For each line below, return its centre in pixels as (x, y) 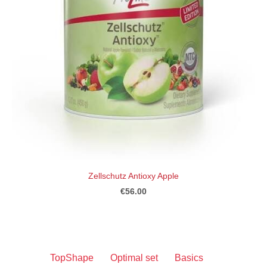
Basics (189, 257)
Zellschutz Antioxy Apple (133, 176)
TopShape (72, 257)
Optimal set (134, 257)
